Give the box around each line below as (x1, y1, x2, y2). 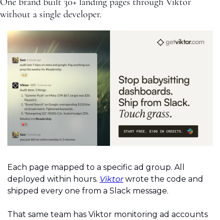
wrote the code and (123, 174, 203, 184)
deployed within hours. (7, 174, 100, 184)
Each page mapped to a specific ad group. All (7, 163, 185, 172)
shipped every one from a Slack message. (7, 186, 168, 196)
